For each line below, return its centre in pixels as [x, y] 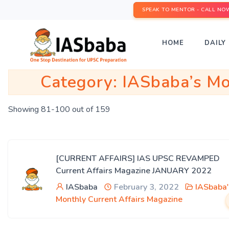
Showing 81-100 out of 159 [59, 109]
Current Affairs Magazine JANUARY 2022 [134, 171]
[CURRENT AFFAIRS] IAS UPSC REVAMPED [138, 158]
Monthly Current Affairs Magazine [119, 199]
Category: [81, 82]
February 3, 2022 [145, 187]
